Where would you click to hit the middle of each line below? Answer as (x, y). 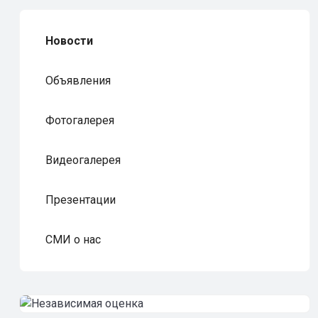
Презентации (81, 200)
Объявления (78, 81)
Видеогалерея (83, 160)
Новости (69, 41)
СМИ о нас (73, 240)
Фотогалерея (80, 120)
